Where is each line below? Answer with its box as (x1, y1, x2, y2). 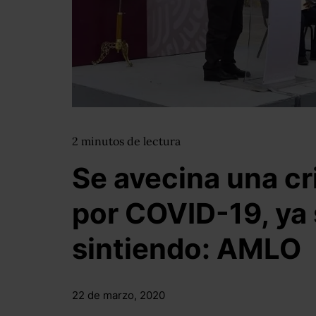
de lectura (127, 134, 181, 148)
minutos (81, 134, 127, 148)
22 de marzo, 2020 (72, 288, 165, 302)
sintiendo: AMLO (72, 231, 301, 266)
